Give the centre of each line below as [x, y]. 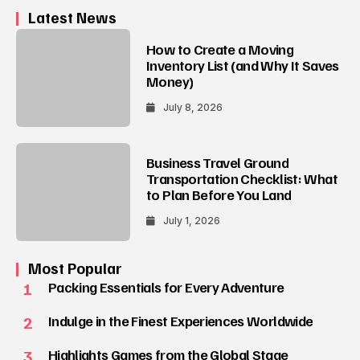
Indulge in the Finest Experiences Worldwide [180, 320]
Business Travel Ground [218, 163]
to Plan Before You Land [219, 195]
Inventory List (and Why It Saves [243, 65]
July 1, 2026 [192, 221]
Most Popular [75, 268]
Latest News [72, 18]
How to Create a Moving [220, 49]
